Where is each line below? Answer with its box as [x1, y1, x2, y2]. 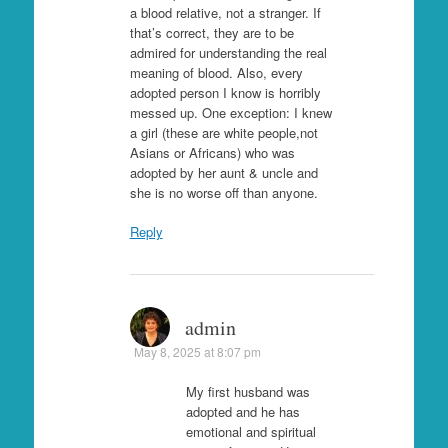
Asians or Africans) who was [129, 142, 295, 162]
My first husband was [185, 382, 310, 402]
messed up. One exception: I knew [129, 102, 332, 122]
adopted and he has [185, 402, 300, 422]
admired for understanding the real [129, 42, 327, 62]
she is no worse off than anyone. [129, 182, 318, 202]
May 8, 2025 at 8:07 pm [133, 343, 261, 361]
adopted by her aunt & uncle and [129, 162, 318, 182]
